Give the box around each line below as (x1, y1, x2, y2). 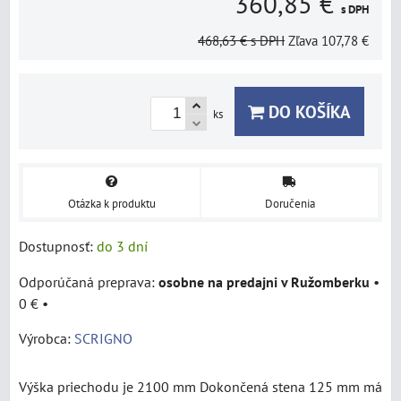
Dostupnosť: (19, 236, 97, 255)
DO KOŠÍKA (264, 100, 351, 123)
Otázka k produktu (67, 195, 156, 211)
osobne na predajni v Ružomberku (158, 272, 370, 291)
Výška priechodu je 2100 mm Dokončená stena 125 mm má (19, 377, 382, 396)
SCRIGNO (74, 328, 132, 347)
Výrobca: (19, 328, 74, 347)
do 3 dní (97, 236, 148, 255)
